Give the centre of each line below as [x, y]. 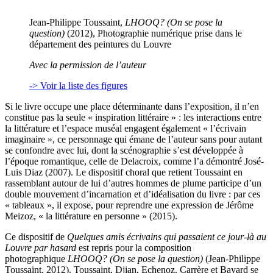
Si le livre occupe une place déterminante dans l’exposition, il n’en [132, 107]
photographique [36, 259]
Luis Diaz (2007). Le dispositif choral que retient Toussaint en [124, 172]
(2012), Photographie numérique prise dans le [153, 34]
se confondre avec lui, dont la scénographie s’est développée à [124, 151]
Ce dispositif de [36, 237]
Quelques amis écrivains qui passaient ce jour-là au [167, 237]
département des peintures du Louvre [100, 44]
